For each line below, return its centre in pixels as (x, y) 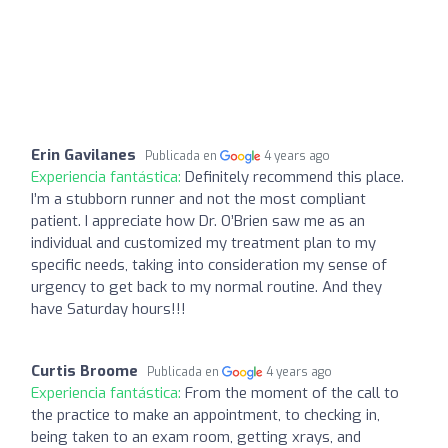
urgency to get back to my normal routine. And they (206, 286)
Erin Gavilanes (83, 154)
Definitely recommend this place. (294, 176)
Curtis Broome (84, 370)
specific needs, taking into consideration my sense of (209, 264)
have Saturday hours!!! (108, 308)
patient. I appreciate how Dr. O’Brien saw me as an (198, 220)
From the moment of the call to (292, 392)
